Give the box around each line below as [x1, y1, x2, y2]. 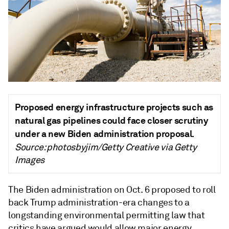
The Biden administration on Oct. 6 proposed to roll [8, 184, 216, 195]
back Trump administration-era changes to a [8, 196, 190, 208]
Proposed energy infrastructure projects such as [15, 101, 214, 113]
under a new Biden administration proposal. [15, 127, 194, 140]
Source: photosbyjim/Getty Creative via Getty [15, 141, 197, 153]
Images [15, 154, 44, 166]
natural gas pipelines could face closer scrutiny [15, 114, 209, 126]
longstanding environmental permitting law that [8, 209, 205, 221]
